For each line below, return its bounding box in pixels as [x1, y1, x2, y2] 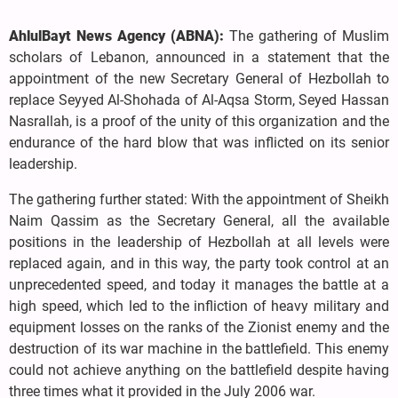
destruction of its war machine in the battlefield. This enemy [9, 339, 389, 357]
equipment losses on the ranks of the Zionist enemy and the [9, 318, 389, 336]
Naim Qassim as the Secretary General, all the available [9, 211, 389, 229]
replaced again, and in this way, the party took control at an [9, 254, 389, 272]
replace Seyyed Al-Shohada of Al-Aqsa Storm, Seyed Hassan [9, 91, 389, 108]
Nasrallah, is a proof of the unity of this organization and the [9, 112, 389, 130]
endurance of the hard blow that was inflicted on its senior [9, 133, 389, 151]
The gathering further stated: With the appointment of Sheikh [9, 190, 389, 208]
